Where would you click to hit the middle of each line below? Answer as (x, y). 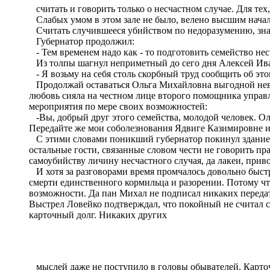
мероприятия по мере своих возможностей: (118, 106)
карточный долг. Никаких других (98, 215)
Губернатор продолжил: (82, 41)
